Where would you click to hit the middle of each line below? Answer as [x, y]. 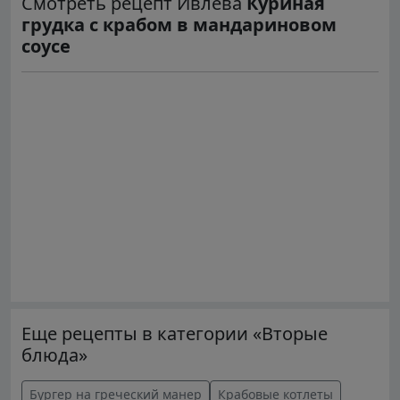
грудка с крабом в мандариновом [179, 24]
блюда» [54, 354]
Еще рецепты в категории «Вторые [175, 333]
